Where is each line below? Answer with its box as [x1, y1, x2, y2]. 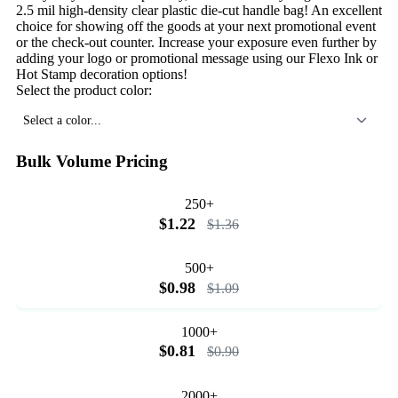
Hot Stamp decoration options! [16, 66, 187, 82]
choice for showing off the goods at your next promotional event [16, 18, 376, 34]
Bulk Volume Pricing [16, 151, 168, 171]
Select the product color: [16, 82, 152, 98]
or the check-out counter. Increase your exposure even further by [16, 34, 377, 50]
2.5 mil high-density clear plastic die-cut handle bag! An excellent [16, 2, 382, 18]
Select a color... [23, 112, 101, 127]
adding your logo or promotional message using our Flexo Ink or [16, 50, 378, 66]
